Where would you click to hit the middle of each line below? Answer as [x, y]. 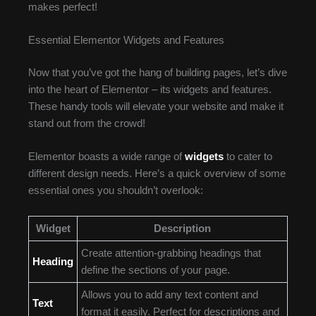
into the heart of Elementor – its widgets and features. [150, 90]
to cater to [248, 157]
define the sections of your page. [156, 270]
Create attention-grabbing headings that [171, 253]
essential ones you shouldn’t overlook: [116, 191]
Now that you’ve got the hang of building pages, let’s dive [158, 73]
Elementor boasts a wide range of [107, 157]
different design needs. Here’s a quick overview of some [157, 174]
